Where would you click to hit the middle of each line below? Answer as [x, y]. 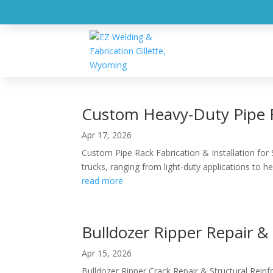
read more [103, 181]
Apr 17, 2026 [107, 135]
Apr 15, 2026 [107, 253]
